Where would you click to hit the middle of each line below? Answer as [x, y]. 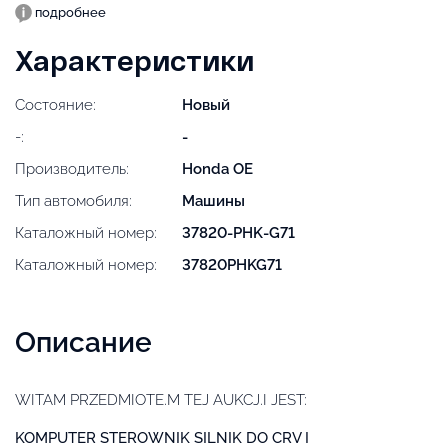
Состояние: [55, 104]
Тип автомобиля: [73, 200]
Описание [83, 342]
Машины [214, 200]
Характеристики [134, 59]
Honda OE [218, 168]
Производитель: [72, 168]
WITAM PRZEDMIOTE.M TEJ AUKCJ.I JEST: [161, 399]
